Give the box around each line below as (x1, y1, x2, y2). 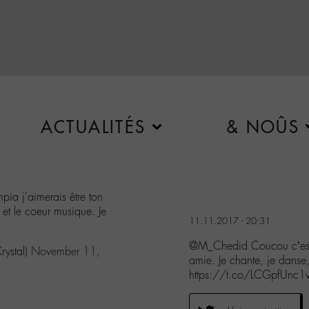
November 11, (31, 243, 100, 259)
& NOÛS (226, 117, 300, 137)
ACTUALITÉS (40, 117, 146, 137)
